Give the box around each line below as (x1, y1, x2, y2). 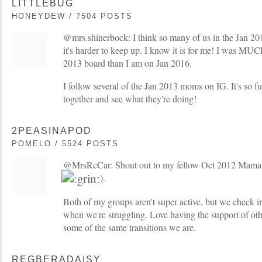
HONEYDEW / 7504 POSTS (12, 11, 133, 20)
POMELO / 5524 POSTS (12, 139, 119, 148)
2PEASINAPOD (12, 125, 92, 136)
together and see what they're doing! (63, 92, 196, 105)
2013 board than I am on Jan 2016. (63, 56, 192, 69)
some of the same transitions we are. (63, 220, 196, 233)
